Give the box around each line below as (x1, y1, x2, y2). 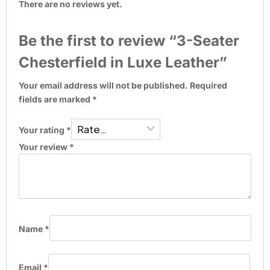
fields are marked (19, 93, 92, 104)
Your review (19, 142, 69, 152)
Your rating (19, 124, 66, 135)
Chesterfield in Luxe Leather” (19, 53, 227, 71)
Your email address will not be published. (19, 80, 188, 90)
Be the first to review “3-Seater (19, 31, 239, 49)
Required (190, 80, 227, 90)
